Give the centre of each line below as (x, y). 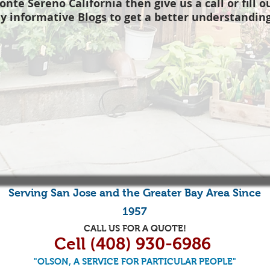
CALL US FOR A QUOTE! (135, 228)
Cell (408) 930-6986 (135, 244)
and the (120, 193)
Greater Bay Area (186, 193)
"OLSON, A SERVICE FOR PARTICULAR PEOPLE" (135, 261)
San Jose (74, 193)
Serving (30, 193)
